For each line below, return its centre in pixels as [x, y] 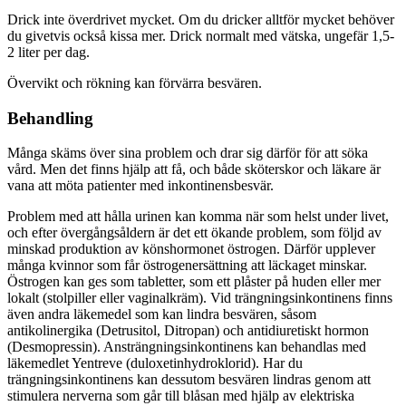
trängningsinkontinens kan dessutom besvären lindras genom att [189, 380]
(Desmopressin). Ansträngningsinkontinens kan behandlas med [187, 347]
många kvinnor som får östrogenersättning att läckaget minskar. [187, 266]
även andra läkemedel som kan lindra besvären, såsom [162, 314]
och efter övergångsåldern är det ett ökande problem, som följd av [194, 233]
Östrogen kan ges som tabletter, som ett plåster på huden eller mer [194, 282]
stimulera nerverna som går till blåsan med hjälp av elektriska [181, 396]
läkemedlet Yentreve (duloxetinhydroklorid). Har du [155, 363]
